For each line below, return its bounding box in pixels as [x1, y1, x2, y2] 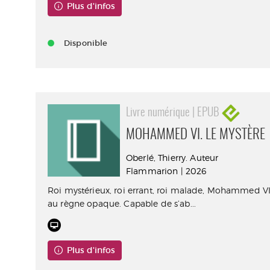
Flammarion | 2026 [126, 166, 207, 176]
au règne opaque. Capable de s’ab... [48, 198, 196, 209]
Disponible [64, 38, 108, 48]
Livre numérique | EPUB [126, 107, 222, 119]
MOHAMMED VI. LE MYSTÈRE [126, 128, 266, 142]
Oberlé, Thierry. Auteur [126, 152, 219, 163]
